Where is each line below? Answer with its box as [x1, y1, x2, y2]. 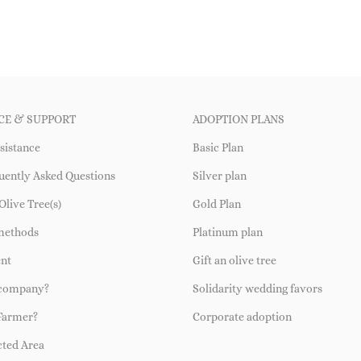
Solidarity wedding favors [193, 281, 322, 295]
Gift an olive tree [193, 253, 276, 267]
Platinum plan [193, 225, 263, 239]
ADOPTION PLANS [193, 112, 284, 126]
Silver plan [193, 168, 247, 182]
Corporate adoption [193, 309, 292, 323]
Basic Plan [193, 140, 243, 154]
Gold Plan [193, 197, 241, 210]
